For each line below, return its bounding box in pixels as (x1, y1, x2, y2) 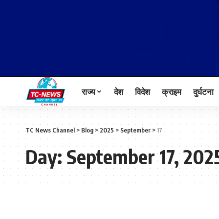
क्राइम (161, 86, 181, 97)
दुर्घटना (193, 86, 214, 97)
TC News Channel (25, 126, 75, 134)
